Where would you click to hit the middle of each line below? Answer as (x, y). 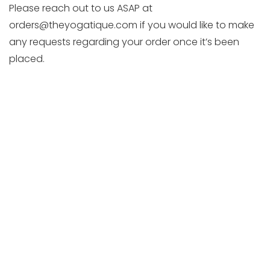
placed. (27, 59)
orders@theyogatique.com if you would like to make (132, 25)
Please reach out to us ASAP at (81, 8)
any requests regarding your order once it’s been (124, 42)
